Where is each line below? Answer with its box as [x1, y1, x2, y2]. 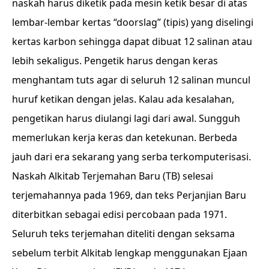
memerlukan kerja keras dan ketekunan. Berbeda [12, 131, 237, 144]
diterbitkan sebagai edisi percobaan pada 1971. [12, 208, 227, 221]
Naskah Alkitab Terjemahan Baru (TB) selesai [12, 169, 213, 183]
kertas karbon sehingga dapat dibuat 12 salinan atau [12, 35, 252, 48]
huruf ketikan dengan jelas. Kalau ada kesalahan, [12, 92, 234, 106]
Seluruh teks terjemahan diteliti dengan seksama [12, 227, 235, 240]
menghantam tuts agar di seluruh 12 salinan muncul [12, 73, 250, 86]
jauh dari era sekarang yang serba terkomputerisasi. [12, 150, 253, 163]
